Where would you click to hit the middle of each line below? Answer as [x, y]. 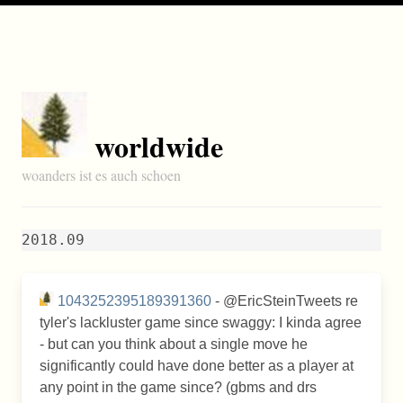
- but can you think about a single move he [174, 344]
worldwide [159, 146]
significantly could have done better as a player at [197, 366]
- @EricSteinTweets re [285, 301]
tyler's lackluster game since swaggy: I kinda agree [201, 322]
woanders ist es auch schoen [101, 175]
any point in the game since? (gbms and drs [178, 387]
